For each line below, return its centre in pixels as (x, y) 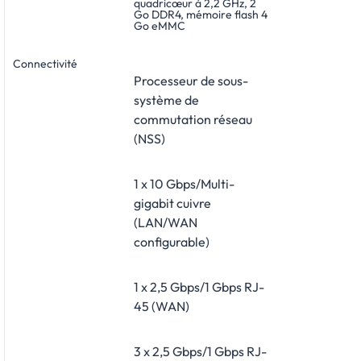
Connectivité (45, 63)
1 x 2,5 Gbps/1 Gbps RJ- (199, 286)
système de (166, 100)
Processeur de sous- (191, 80)
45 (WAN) (162, 306)
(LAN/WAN (166, 222)
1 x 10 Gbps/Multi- (184, 183)
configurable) (172, 241)
